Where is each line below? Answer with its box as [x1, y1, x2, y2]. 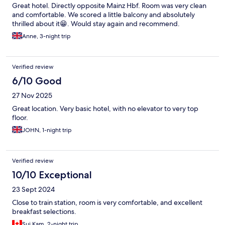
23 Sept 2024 [12, 185, 55, 194]
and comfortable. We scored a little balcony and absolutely [12, 10, 195, 20]
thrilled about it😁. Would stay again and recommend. [12, 19, 180, 29]
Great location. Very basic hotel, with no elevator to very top [12, 104, 198, 114]
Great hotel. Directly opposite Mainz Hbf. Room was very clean [12, 1, 206, 11]
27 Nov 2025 [12, 91, 52, 100]
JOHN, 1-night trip [22, 126, 72, 135]
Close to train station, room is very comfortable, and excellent [12, 198, 202, 207]
